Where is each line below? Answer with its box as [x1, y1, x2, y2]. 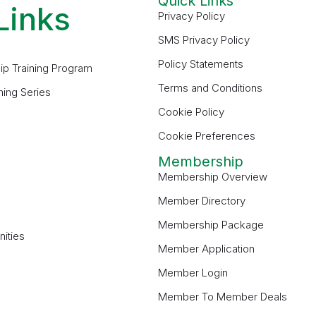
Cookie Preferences [157, 129, 255, 143]
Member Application [157, 242, 255, 256]
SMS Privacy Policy [157, 33, 250, 47]
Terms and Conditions [157, 81, 262, 95]
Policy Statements [157, 57, 243, 71]
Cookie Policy [157, 105, 224, 119]
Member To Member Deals [157, 290, 287, 304]
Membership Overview [157, 170, 267, 184]
